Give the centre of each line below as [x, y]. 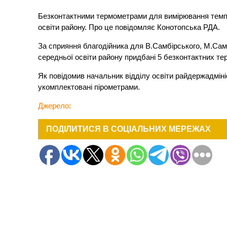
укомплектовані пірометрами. [89, 87]
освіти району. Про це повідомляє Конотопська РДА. [129, 27]
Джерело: [55, 106]
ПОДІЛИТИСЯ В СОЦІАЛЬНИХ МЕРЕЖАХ [129, 129]
